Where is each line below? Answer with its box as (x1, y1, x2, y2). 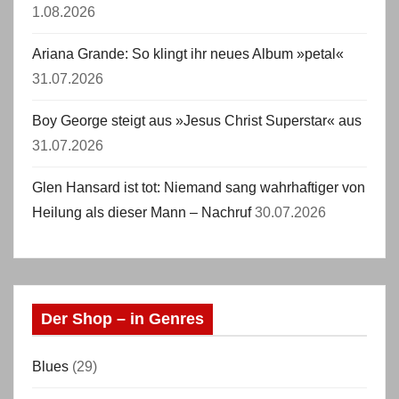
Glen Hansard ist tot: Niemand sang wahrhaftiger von (32, 180, 365, 195)
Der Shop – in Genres (41, 310, 204, 328)
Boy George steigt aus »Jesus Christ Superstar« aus (32, 113, 362, 128)
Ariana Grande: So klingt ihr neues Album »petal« (32, 46, 344, 61)
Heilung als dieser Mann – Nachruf (32, 205, 251, 220)
